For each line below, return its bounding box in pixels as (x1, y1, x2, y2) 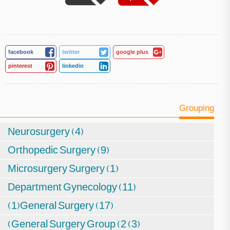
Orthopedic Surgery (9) (8, 139, 109, 160)
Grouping (179, 99, 214, 117)
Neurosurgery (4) (8, 121, 84, 142)
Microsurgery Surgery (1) (8, 158, 119, 179)
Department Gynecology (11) (8, 176, 136, 197)
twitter (62, 48, 80, 55)
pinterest (8, 62, 32, 69)
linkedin (62, 62, 84, 69)
